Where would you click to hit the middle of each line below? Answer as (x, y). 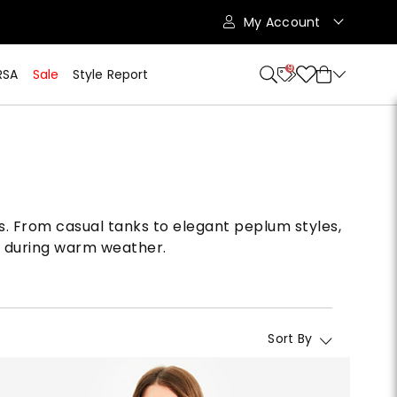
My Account (284, 22)
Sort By (290, 339)
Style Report (110, 74)
